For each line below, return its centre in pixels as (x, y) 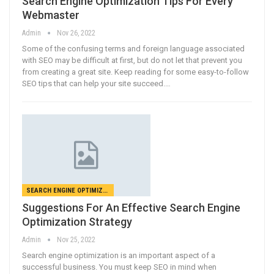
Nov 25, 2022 (76, 240)
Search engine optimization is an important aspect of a (119, 256)
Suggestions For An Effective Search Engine (131, 208)
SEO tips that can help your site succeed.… (96, 83)
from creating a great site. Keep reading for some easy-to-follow (135, 72)
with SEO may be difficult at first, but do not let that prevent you (132, 60)
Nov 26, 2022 (76, 33)
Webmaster (51, 15)
